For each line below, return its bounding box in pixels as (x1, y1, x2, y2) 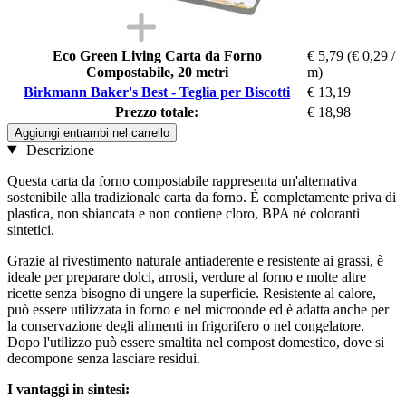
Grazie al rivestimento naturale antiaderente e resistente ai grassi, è (7, 252, 383, 268)
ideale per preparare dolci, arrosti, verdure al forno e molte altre (7, 268, 366, 285)
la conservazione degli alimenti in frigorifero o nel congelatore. (7, 317, 364, 333)
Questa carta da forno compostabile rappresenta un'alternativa (7, 172, 357, 188)
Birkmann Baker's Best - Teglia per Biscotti (24, 83, 290, 100)
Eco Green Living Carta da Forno (52, 47, 262, 63)
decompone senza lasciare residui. (7, 350, 200, 366)
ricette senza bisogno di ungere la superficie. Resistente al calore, (7, 285, 376, 301)
